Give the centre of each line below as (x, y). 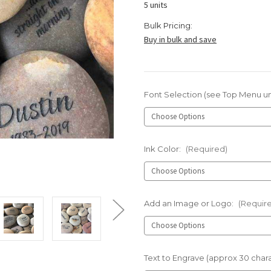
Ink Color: (163, 149)
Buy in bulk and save (180, 40)
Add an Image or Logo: (190, 203)
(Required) (206, 149)
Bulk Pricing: (168, 26)
